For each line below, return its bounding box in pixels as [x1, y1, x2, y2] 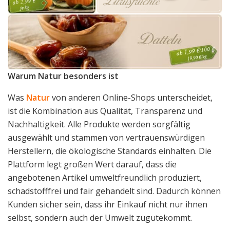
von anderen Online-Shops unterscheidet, [50, 92, 213, 104]
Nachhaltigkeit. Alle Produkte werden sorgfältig [8, 119, 190, 130]
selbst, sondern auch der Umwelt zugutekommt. [8, 212, 192, 224]
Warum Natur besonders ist [8, 70, 119, 82]
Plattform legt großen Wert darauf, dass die [8, 159, 177, 170]
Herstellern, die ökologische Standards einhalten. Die [8, 145, 212, 157]
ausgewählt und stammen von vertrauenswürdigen [8, 132, 205, 144]
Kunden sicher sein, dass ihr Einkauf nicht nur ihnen [8, 199, 207, 210]
